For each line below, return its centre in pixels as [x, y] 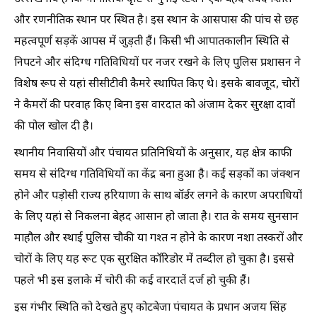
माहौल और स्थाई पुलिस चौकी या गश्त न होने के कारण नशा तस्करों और [158, 239]
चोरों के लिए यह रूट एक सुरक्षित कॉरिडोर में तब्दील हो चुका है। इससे [154, 260]
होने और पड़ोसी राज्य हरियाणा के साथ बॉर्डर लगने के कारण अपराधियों [158, 196]
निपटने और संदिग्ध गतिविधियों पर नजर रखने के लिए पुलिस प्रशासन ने [157, 63]
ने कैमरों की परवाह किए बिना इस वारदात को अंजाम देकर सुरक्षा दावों [155, 106]
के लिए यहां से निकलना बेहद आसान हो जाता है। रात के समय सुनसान [156, 218]
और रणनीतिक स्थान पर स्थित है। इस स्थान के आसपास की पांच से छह [156, 21]
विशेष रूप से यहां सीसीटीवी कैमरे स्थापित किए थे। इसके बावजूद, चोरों [157, 85]
